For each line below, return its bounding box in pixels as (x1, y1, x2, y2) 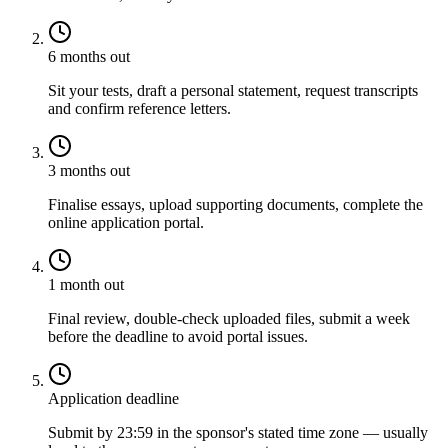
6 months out (48, 48, 130, 66)
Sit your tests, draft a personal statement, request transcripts (48, 82, 418, 100)
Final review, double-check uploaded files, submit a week (48, 310, 410, 328)
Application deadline (48, 390, 179, 408)
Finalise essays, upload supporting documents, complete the (48, 196, 423, 214)
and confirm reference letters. (48, 100, 231, 118)
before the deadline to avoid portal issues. (48, 328, 308, 346)
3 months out (48, 162, 130, 180)
